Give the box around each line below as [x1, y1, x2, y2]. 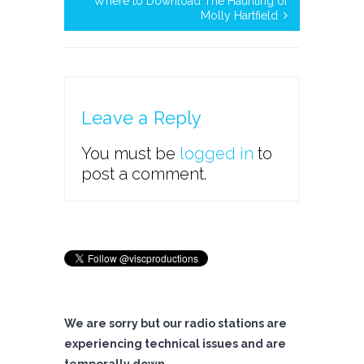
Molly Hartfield [201, 9, 278, 22]
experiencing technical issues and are [64, 337, 286, 350]
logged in [180, 144, 253, 163]
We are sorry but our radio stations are [64, 317, 287, 330]
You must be [81, 144, 180, 163]
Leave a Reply [81, 107, 202, 128]
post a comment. [81, 164, 206, 184]
